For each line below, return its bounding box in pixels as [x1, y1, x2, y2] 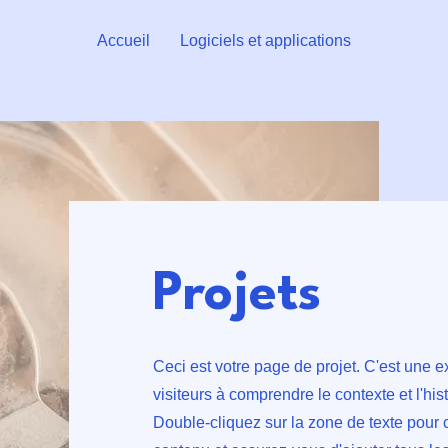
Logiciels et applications [180, 32, 351, 49]
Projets [152, 270, 321, 321]
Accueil [97, 32, 150, 49]
